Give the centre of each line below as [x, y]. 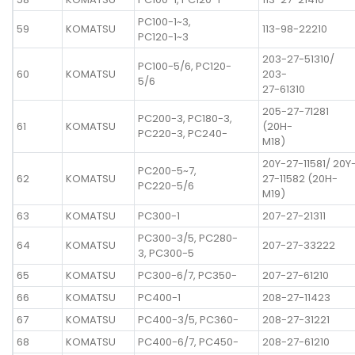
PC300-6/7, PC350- [187, 275]
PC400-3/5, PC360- [188, 319]
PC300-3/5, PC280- [188, 238]
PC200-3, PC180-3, [185, 118]
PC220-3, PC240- [183, 133]
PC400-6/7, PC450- [188, 342]
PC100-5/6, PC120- [185, 66]
